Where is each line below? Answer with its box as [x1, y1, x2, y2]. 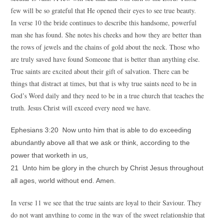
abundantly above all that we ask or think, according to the [11, 139, 190, 146]
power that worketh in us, [11, 151, 89, 159]
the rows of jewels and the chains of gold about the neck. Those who [11, 42, 200, 52]
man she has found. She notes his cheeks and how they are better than [11, 30, 202, 39]
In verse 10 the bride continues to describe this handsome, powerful [11, 18, 197, 27]
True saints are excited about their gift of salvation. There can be [11, 67, 189, 76]
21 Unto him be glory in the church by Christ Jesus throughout [11, 164, 204, 172]
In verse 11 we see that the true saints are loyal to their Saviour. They [11, 198, 202, 207]
